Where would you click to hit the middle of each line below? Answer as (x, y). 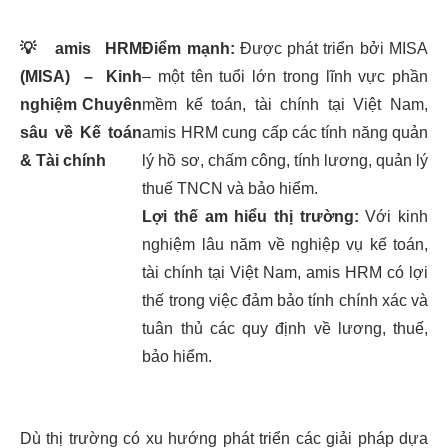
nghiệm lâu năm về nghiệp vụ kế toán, (285, 244)
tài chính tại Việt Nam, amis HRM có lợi (285, 272)
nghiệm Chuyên (81, 104)
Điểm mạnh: (188, 48)
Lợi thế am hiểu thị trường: (250, 216)
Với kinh (393, 216)
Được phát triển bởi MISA (331, 48)
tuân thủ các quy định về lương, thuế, (285, 328)
